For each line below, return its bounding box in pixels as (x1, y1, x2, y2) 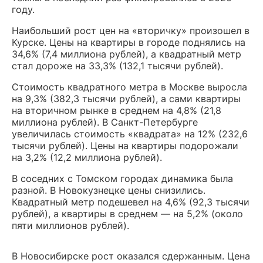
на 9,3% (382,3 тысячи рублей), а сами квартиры (12, 92, 241, 104)
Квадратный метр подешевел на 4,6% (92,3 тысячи (12, 195, 249, 208)
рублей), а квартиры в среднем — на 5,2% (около (12, 207, 243, 220)
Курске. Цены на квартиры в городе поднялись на (12, 36, 245, 48)
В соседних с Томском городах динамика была (12, 172, 233, 184)
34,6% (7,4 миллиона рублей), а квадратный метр (12, 48, 241, 60)
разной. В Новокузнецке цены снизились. (12, 184, 205, 196)
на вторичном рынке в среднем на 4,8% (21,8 (12, 104, 221, 116)
